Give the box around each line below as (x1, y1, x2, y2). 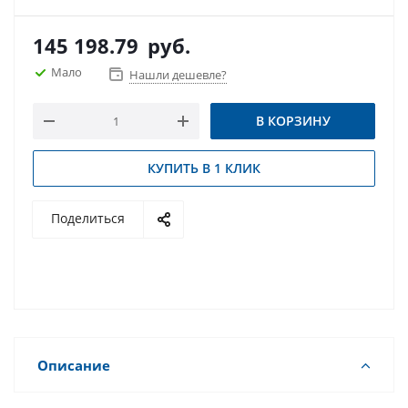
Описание (37, 356, 110, 374)
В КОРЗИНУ (255, 112, 331, 129)
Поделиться (51, 209, 125, 227)
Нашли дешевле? (129, 66, 227, 83)
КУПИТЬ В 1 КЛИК (148, 159, 260, 177)
